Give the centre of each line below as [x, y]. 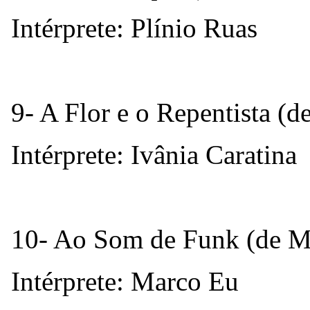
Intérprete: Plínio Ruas [138, 28]
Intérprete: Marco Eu [125, 281]
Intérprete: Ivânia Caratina [154, 154]
